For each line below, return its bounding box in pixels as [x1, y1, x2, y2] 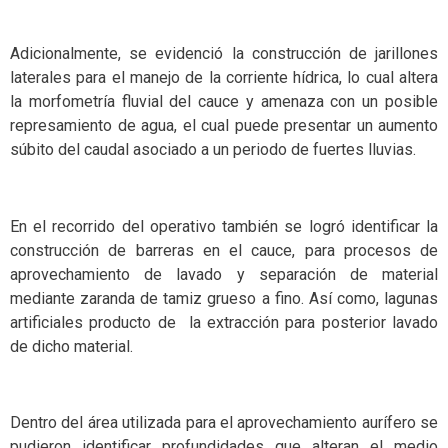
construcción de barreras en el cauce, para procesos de [10, 240, 438, 260]
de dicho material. [10, 336, 133, 356]
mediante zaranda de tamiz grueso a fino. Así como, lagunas [10, 288, 438, 308]
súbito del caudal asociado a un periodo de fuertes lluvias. [10, 139, 416, 159]
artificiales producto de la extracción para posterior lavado [10, 312, 438, 332]
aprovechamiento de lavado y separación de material [10, 264, 438, 284]
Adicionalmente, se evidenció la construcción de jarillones [10, 43, 438, 63]
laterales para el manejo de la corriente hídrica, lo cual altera [10, 67, 438, 87]
